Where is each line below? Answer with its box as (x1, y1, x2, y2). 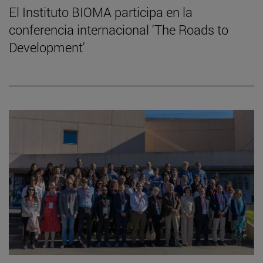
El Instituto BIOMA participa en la (9, 4, 193, 21)
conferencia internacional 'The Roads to (9, 21, 228, 39)
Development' (9, 39, 85, 56)
